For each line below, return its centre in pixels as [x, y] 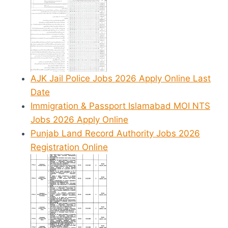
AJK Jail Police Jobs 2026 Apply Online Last [121, 78]
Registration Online [69, 147]
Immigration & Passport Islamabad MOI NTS [120, 106]
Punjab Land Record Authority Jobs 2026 [115, 133]
